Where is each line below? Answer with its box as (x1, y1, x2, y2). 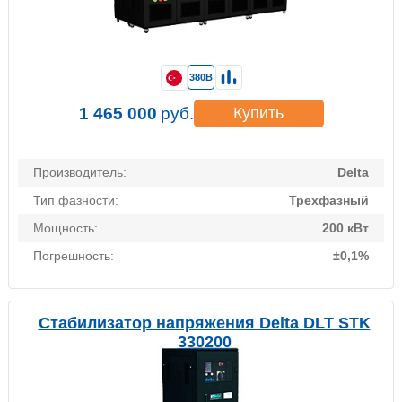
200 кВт (322, 221, 369, 236)
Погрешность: (33, 249, 114, 264)
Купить (233, 104, 284, 123)
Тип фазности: (33, 193, 118, 208)
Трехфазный (289, 193, 369, 208)
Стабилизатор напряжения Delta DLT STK (38, 314, 371, 333)
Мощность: (33, 221, 98, 236)
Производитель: (33, 165, 127, 180)
